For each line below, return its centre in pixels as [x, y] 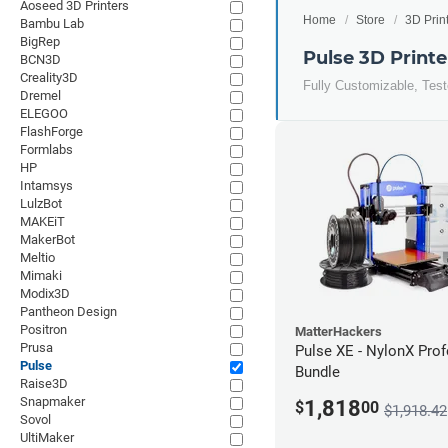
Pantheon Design [68, 311]
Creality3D [49, 77]
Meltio [37, 257]
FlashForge [51, 131]
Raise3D [44, 383]
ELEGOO [44, 113]
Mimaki [41, 275]
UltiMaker [47, 437]
